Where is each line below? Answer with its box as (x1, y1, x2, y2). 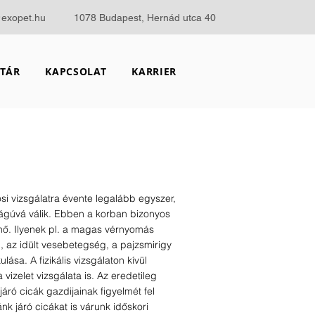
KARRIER (131, 65, 177, 78)
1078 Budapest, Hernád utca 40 (73, 12, 216, 23)
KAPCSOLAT (45, 65, 107, 78)
